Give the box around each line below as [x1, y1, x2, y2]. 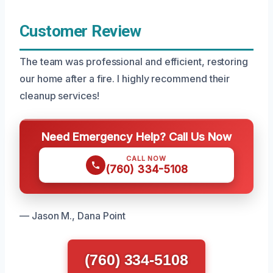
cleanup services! [19, 90, 99, 102]
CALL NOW [126, 154, 166, 163]
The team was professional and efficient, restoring [19, 55, 249, 68]
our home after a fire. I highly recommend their [19, 73, 230, 85]
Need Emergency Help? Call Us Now [41, 130, 232, 143]
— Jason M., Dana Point [19, 210, 126, 222]
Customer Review [19, 22, 141, 40]
